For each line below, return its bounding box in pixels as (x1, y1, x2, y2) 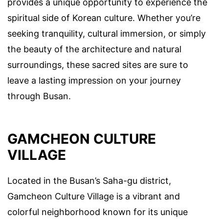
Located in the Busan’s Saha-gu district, (7, 175, 171, 186)
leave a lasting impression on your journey (7, 75, 181, 86)
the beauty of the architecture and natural (7, 44, 181, 55)
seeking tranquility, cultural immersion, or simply (7, 28, 206, 39)
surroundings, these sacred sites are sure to (7, 60, 188, 70)
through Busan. (7, 91, 71, 102)
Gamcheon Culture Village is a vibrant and (7, 191, 180, 202)
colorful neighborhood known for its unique (7, 207, 188, 218)
